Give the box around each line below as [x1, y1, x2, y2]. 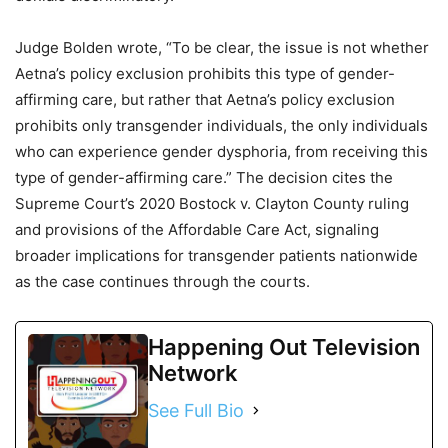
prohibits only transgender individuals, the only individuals [15, 115, 428, 135]
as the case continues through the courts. [15, 271, 310, 291]
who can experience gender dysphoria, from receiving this [15, 141, 428, 161]
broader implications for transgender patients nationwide [15, 245, 418, 265]
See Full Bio [148, 399, 244, 421]
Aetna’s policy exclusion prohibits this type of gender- [15, 63, 395, 83]
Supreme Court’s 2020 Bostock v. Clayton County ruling [15, 193, 409, 213]
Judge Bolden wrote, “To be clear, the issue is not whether [15, 37, 429, 57]
